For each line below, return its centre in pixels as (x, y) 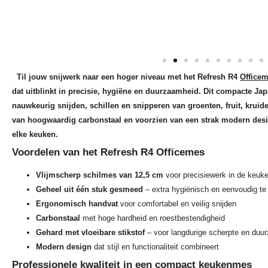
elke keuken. (35, 135)
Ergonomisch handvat (77, 204)
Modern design (64, 247)
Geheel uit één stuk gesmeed (89, 190)
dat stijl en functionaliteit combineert (155, 247)
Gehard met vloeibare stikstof (90, 233)
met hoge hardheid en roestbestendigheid (154, 218)
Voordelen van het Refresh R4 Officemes (108, 153)
